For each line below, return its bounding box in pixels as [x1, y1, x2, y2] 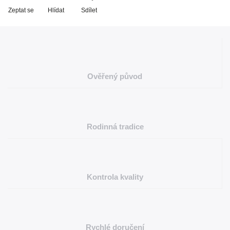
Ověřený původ [87, 72, 142, 81]
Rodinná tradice [86, 122, 144, 131]
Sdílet [81, 7, 97, 14]
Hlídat [47, 7, 64, 14]
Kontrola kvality [86, 172, 143, 181]
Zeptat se [8, 7, 34, 14]
